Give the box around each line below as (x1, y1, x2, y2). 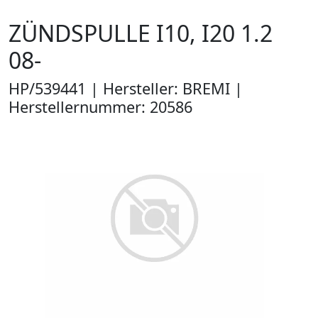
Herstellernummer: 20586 (9, 97, 192, 117)
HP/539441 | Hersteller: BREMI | (9, 78, 243, 99)
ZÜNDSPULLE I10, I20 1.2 (9, 18, 273, 48)
